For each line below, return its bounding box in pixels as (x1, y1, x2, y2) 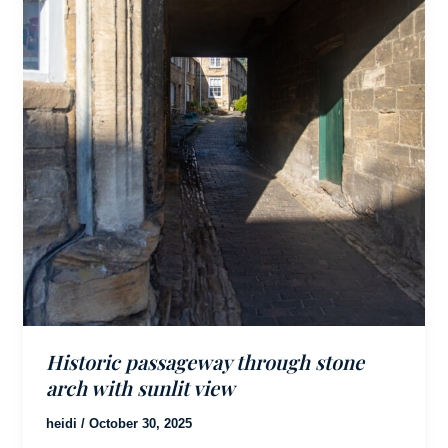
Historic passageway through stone (45, 347, 364, 375)
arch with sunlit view (45, 373, 235, 401)
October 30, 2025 (88, 415, 192, 431)
